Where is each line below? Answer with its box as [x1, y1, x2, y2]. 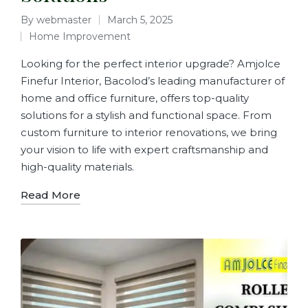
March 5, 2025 [107, 13, 173, 26]
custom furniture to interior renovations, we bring [21, 125, 277, 139]
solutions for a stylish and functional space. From [21, 108, 272, 122]
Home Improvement [29, 30, 131, 43]
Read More [21, 188, 80, 201]
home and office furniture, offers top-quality [21, 91, 249, 104]
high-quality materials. [21, 159, 134, 173]
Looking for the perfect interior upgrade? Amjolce [21, 56, 280, 70]
